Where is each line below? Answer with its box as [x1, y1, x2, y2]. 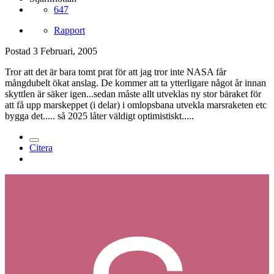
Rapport [54, 24, 85, 35]
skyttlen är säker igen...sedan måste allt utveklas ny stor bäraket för [5, 88, 261, 99]
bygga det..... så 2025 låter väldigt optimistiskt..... [5, 110, 194, 121]
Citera [29, 142, 53, 153]
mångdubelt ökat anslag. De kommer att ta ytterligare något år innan [5, 77, 266, 88]
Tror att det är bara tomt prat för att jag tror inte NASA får [5, 66, 226, 77]
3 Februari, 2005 [33, 45, 97, 56]
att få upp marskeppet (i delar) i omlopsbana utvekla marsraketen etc [5, 99, 267, 110]
